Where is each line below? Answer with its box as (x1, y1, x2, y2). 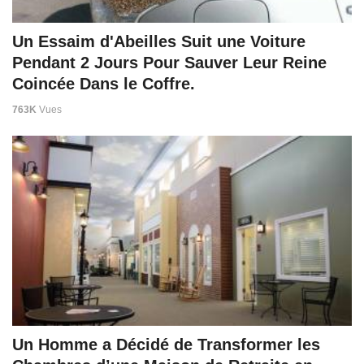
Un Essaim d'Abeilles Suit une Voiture (12, 32, 305, 51)
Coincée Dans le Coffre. (12, 75, 195, 93)
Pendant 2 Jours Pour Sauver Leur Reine (12, 54, 327, 72)
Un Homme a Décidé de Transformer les (12, 336, 320, 353)
